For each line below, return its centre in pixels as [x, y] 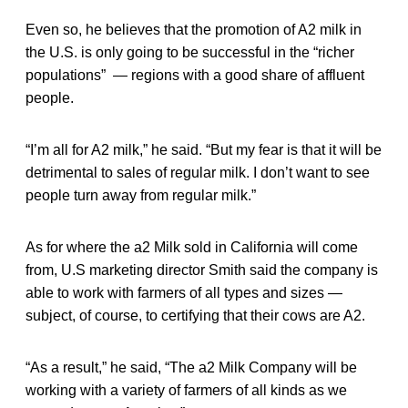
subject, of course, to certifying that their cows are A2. [195, 315]
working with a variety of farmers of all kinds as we [186, 390]
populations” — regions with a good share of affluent [195, 75]
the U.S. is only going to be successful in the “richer [190, 52]
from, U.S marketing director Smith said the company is [202, 270]
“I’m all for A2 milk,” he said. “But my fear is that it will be [204, 149]
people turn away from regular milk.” [141, 195]
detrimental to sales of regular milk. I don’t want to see [198, 172]
